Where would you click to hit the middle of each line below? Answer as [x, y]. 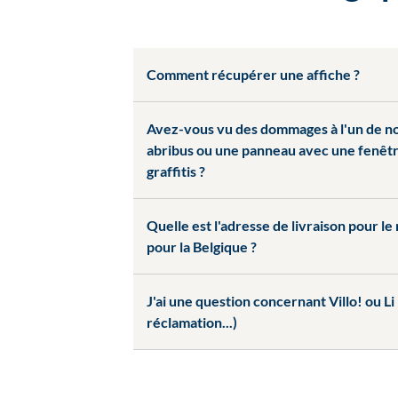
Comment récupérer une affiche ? [253, 74]
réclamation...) [192, 322]
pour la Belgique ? [202, 247]
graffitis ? [176, 171]
